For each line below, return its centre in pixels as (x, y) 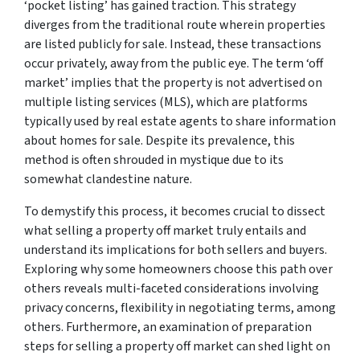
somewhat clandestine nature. (108, 179)
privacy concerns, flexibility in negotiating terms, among (180, 307)
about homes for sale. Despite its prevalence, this (160, 140)
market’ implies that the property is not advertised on (173, 82)
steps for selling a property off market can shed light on (177, 346)
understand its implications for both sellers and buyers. (176, 250)
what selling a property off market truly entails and (165, 230)
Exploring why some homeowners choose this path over (178, 269)
